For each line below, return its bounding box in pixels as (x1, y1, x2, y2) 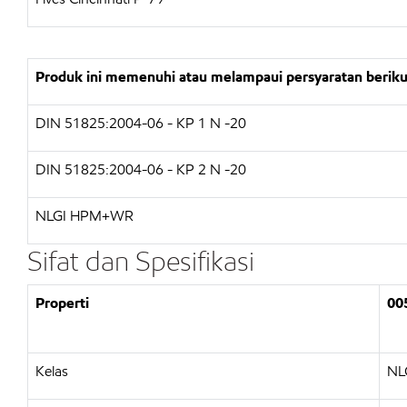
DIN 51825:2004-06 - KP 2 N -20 (35, 160, 246, 179)
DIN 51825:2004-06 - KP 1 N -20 (35, 114, 246, 133)
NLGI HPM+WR (35, 206, 134, 225)
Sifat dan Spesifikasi (27, 243, 254, 278)
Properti (35, 293, 89, 313)
